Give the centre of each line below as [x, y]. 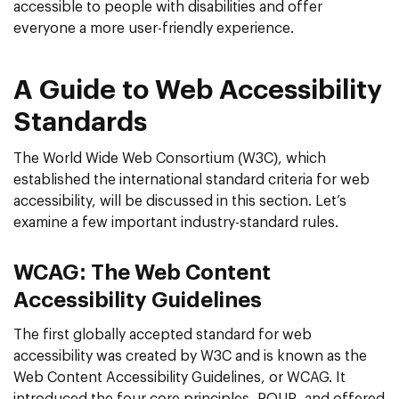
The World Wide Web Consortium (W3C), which [170, 158]
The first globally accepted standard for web [163, 334]
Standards [80, 122]
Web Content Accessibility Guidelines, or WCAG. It [179, 377]
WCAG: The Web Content [142, 273]
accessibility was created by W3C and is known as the [190, 356]
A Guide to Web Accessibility [198, 90]
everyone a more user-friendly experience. [154, 28]
